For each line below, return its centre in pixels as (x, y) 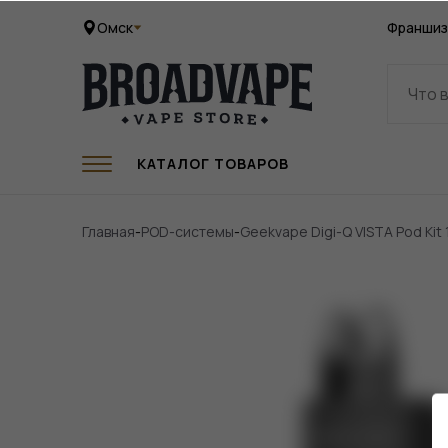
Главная (108, 231)
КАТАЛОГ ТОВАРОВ (213, 163)
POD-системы (187, 231)
